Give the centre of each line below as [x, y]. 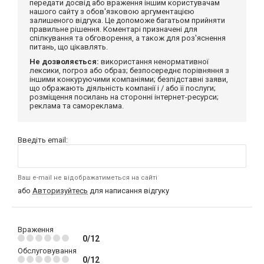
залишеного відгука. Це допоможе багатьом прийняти [127, 20]
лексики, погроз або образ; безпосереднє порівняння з [129, 70]
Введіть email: [43, 140]
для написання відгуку [128, 190]
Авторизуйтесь [60, 190]
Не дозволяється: [64, 61]
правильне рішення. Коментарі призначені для [113, 29]
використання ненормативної [154, 61]
